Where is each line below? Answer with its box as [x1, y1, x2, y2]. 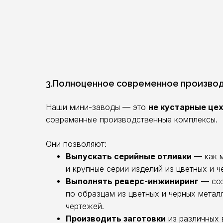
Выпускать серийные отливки [66, 151, 192, 161]
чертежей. [66, 201, 104, 211]
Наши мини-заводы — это [46, 102, 148, 112]
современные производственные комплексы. [46, 114, 218, 124]
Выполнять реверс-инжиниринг [66, 176, 199, 186]
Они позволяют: [46, 139, 107, 149]
